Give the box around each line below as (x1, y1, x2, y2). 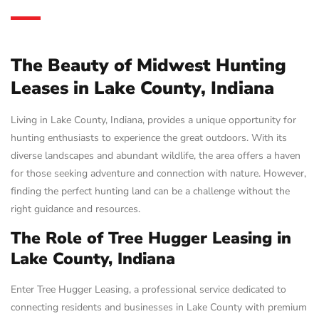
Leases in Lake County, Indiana (11, 76, 274, 100)
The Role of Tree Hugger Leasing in (11, 227, 291, 250)
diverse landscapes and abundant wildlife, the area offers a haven (11, 149, 300, 162)
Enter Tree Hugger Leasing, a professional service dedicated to (11, 283, 286, 297)
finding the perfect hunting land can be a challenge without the (11, 184, 290, 198)
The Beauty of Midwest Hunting (11, 53, 286, 78)
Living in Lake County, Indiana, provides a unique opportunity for (11, 113, 296, 127)
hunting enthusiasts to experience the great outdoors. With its (11, 131, 287, 145)
